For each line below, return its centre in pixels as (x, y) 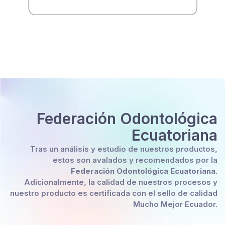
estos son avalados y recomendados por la (135, 160)
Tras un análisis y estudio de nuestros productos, (124, 149)
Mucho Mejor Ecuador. (175, 204)
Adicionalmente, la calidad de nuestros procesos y (121, 182)
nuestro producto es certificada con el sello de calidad (114, 193)
